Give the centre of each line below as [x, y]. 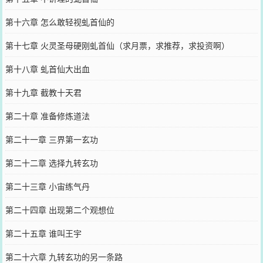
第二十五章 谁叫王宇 [43, 233]
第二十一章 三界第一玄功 [51, 139]
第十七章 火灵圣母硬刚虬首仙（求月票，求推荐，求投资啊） [117, 45]
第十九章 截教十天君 [43, 92]
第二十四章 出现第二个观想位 [60, 209]
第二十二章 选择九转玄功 [51, 162]
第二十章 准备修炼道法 [47, 115]
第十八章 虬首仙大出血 [47, 68]
